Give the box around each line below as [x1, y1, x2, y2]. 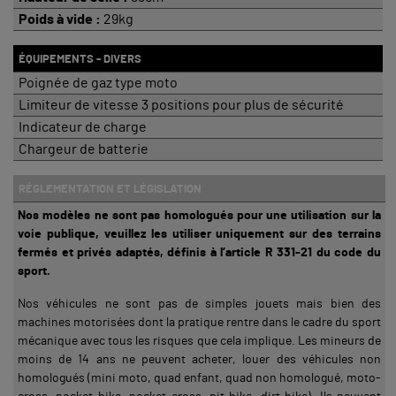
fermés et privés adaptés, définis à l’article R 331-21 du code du [18, 246, 381, 259]
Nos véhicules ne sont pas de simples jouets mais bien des [18, 297, 381, 310]
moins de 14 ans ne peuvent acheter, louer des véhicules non [18, 353, 381, 366]
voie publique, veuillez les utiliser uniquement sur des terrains [18, 227, 381, 240]
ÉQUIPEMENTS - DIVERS [13, 52, 141, 65]
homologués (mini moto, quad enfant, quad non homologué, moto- [18, 371, 381, 385]
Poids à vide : [13, 11, 101, 27]
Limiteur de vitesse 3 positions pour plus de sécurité [13, 97, 344, 112]
